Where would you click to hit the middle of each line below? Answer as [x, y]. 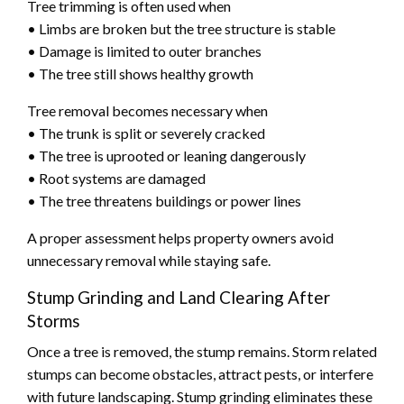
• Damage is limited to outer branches [144, 50]
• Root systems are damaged [116, 178]
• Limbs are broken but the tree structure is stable [181, 28]
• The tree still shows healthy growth [140, 73]
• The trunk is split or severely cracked [146, 133]
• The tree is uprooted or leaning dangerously [166, 155]
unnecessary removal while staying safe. [149, 260]
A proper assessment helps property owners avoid [180, 237]
